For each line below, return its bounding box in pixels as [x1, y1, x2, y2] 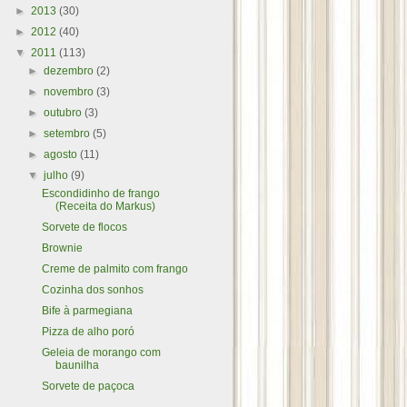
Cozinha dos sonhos [41, 283, 144, 296]
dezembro [44, 65, 97, 77]
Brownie [41, 242, 83, 254]
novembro [44, 85, 97, 98]
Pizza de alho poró [41, 325, 134, 338]
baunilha [55, 359, 99, 372]
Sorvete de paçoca [41, 380, 134, 392]
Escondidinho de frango [41, 187, 160, 200]
